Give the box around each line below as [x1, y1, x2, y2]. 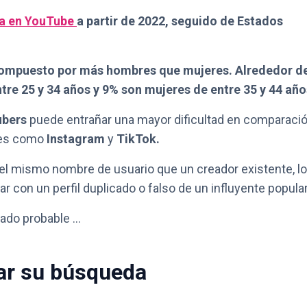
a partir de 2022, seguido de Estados [77, 14, 283, 28]
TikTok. [116, 132, 160, 146]
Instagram [47, 132, 105, 146]
